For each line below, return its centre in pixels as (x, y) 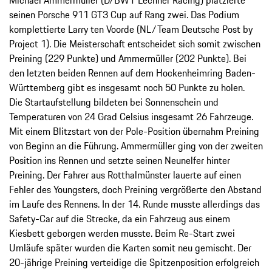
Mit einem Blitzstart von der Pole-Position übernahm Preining (134, 131)
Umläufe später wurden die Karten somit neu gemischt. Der (130, 247)
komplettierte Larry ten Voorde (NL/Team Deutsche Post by (131, 29)
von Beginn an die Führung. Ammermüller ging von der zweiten (136, 145)
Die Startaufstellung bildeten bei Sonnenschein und (114, 102)
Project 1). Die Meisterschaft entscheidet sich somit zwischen (135, 43)
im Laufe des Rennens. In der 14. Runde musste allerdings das (134, 204)
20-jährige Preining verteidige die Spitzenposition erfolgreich (134, 262)
